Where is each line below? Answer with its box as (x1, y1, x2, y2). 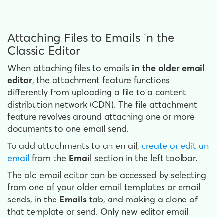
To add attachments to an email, (7, 140, 142, 151)
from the (29, 152, 69, 163)
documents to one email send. (7, 123, 128, 134)
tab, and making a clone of (87, 193, 198, 205)
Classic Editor (7, 43, 80, 57)
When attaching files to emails (7, 62, 132, 73)
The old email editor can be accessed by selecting (7, 169, 206, 181)
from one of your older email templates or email (7, 181, 200, 193)
